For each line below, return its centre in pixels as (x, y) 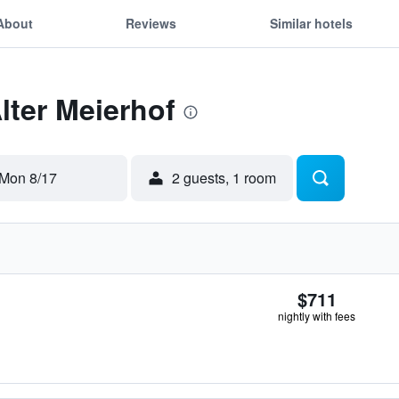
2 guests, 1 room (224, 178)
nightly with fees (317, 316)
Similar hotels (311, 23)
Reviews (151, 23)
